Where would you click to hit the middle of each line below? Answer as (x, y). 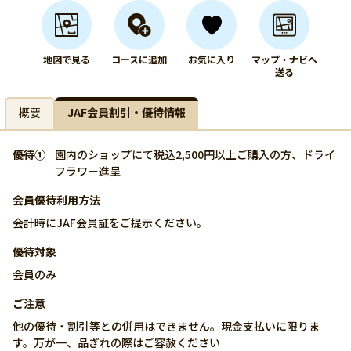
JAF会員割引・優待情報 (127, 112)
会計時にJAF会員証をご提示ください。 (110, 223)
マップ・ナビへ (284, 59)
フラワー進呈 (88, 171)
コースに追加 (139, 59)
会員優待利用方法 (56, 200)
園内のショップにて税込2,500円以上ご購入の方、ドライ (195, 154)
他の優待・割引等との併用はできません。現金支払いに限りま (166, 326)
